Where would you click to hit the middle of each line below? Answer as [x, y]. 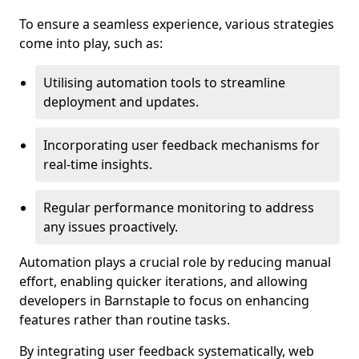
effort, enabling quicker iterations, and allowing [163, 281]
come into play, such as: [91, 43]
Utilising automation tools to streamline [164, 83]
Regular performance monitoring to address [179, 208]
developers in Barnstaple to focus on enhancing [164, 301]
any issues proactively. [111, 227]
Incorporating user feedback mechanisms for [182, 145]
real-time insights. [98, 164]
